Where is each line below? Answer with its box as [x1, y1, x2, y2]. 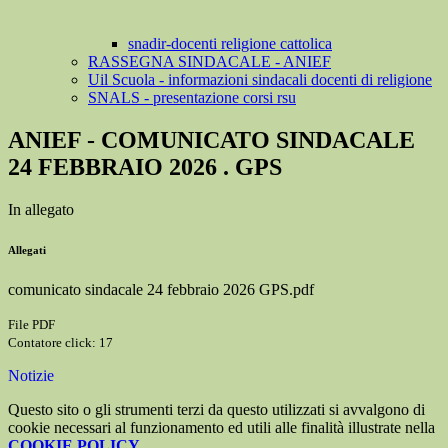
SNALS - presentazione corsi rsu [88, 89, 296, 107]
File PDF [8, 317, 55, 333]
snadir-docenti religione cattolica [128, 35, 332, 53]
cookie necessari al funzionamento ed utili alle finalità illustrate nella [8, 419, 435, 437]
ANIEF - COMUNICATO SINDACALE [8, 127, 415, 154]
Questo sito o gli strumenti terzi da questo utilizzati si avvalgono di [8, 401, 425, 419]
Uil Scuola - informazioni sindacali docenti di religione [88, 71, 432, 89]
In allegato [8, 201, 74, 219]
